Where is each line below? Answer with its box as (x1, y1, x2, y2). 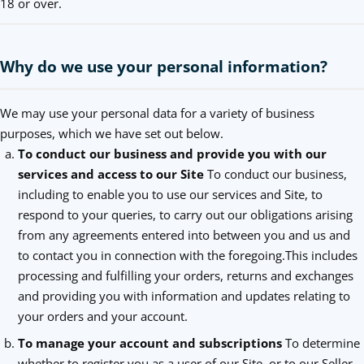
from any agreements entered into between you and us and (17, 227, 350, 243)
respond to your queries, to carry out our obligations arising (17, 206, 353, 223)
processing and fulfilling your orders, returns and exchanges (17, 267, 353, 284)
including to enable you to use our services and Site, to (17, 186, 323, 202)
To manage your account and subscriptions (17, 335, 285, 351)
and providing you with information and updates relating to (17, 288, 350, 304)
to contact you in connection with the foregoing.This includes (17, 247, 357, 263)
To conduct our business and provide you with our (17, 145, 327, 162)
